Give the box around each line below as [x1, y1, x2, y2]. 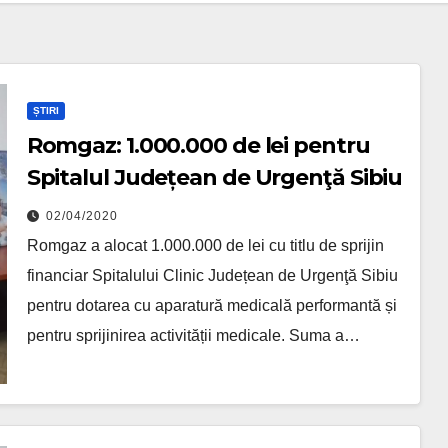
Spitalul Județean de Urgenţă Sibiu [26, 163, 403, 191]
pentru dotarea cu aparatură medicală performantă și [26, 296, 397, 314]
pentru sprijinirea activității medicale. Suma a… [26, 326, 360, 344]
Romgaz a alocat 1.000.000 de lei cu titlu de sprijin [26, 236, 384, 254]
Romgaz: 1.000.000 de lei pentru [26, 131, 370, 159]
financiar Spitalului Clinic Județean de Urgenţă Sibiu [26, 266, 398, 284]
